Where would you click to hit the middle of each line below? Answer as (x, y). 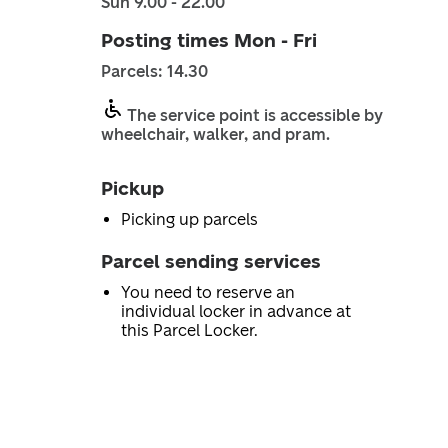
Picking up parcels (189, 219)
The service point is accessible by (254, 115)
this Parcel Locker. (189, 330)
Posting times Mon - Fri (208, 40)
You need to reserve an (207, 292)
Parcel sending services (210, 261)
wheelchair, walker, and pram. (215, 134)
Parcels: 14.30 (154, 71)
